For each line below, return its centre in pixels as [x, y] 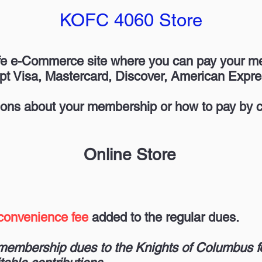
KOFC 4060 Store [131, 20]
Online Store [130, 154]
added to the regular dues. [166, 217]
